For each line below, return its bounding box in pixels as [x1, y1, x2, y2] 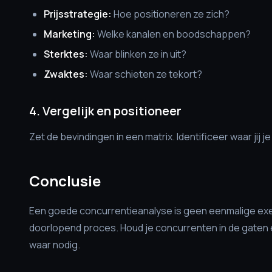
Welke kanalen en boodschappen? [95, 27, 251, 41]
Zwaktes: [44, 67, 88, 81]
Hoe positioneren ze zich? [112, 7, 229, 21]
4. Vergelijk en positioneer [29, 103, 182, 119]
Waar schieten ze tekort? [88, 67, 202, 81]
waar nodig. [29, 238, 80, 251]
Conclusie [29, 171, 101, 191]
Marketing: [44, 27, 95, 41]
